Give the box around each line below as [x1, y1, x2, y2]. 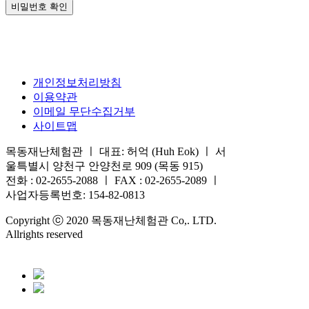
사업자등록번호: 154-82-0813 [6, 188, 145, 201]
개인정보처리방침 [33, 76, 121, 88]
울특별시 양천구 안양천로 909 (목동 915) [6, 159, 203, 172]
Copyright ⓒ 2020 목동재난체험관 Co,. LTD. [6, 214, 217, 226]
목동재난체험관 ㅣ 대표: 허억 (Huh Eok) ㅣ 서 [6, 145, 226, 157]
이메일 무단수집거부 [33, 105, 135, 117]
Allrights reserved [6, 228, 83, 240]
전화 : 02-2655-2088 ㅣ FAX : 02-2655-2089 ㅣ [6, 174, 221, 186]
